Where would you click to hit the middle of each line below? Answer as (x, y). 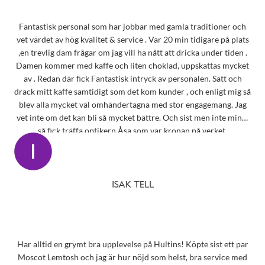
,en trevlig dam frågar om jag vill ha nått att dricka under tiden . (132, 52)
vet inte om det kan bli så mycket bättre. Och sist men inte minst (90, 117)
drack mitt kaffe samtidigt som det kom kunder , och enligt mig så (132, 91)
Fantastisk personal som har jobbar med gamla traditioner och (132, 26)
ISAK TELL (132, 185)
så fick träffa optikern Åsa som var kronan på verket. (132, 130)
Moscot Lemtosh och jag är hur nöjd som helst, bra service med (132, 257)
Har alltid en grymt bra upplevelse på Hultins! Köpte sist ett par (132, 244)
